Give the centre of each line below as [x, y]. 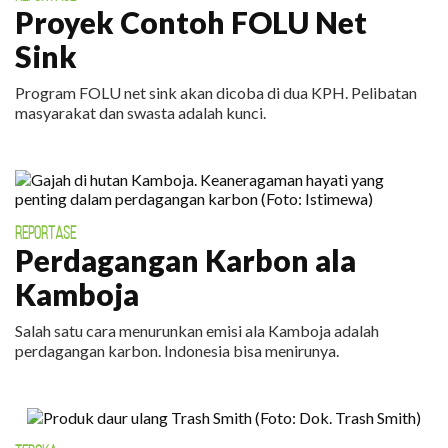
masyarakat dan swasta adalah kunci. [140, 112]
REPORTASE [45, 233]
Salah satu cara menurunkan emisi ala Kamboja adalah [197, 330]
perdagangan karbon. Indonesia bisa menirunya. [177, 350]
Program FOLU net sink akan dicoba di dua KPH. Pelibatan [216, 92]
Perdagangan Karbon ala [185, 260]
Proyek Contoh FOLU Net [191, 22]
